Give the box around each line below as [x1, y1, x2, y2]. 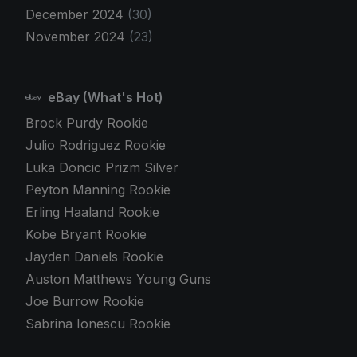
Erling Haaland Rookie [25, 204, 159, 221]
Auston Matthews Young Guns [25, 271, 211, 288]
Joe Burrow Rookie [25, 293, 144, 310]
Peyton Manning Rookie [25, 182, 171, 198]
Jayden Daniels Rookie [25, 249, 163, 265]
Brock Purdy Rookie [25, 115, 148, 131]
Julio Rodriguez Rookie [25, 137, 166, 154]
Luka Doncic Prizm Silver [25, 159, 178, 176]
